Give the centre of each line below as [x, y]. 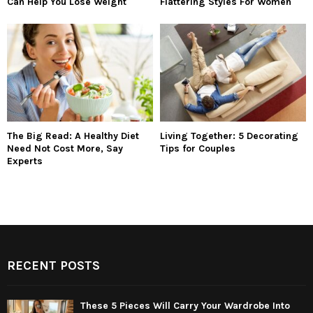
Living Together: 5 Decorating [229, 136]
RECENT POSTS [53, 265]
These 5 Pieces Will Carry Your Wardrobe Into [185, 305]
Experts [25, 161]
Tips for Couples [198, 148]
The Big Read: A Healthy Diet [73, 136]
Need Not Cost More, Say [65, 148]
